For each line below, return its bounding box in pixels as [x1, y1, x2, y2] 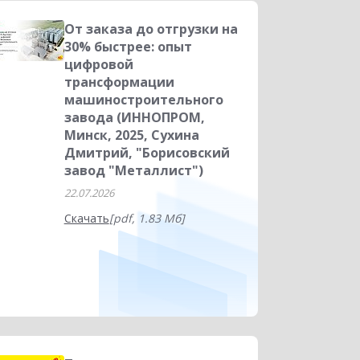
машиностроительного [63, 91, 223, 108]
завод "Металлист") [63, 162, 203, 179]
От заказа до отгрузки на [63, 20, 238, 38]
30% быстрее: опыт [63, 38, 192, 55]
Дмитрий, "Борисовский [63, 144, 230, 162]
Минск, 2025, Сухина [63, 126, 199, 144]
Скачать [63, 211, 109, 226]
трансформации [63, 73, 174, 91]
